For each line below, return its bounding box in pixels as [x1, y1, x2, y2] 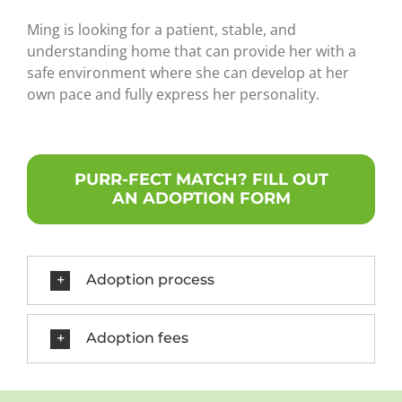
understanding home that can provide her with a [27, 41, 356, 61]
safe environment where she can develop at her [27, 63, 349, 83]
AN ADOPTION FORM [111, 188, 291, 208]
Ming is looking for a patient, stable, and [27, 20, 296, 39]
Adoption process [86, 271, 214, 288]
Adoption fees [86, 328, 188, 346]
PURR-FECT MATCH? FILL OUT [74, 170, 328, 189]
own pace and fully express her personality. [27, 84, 319, 104]
